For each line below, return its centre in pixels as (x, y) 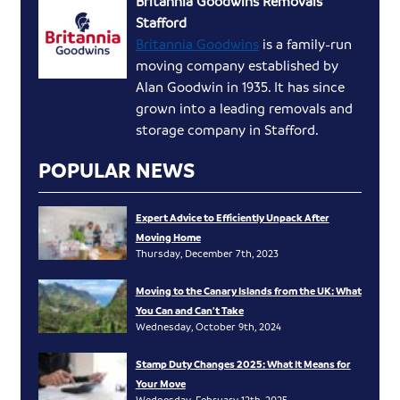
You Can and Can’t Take (189, 311)
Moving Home (168, 237)
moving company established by (237, 66)
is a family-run (305, 44)
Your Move (160, 384)
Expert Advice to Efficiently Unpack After (232, 218)
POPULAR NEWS (117, 171)
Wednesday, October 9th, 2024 (208, 327)
